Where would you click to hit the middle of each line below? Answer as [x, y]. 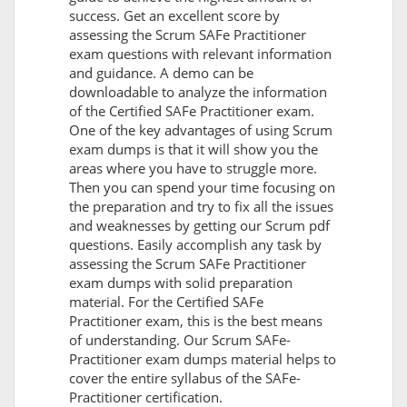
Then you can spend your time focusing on [202, 188]
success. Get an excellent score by [174, 16]
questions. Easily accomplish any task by [195, 245]
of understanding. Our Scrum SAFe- [180, 340]
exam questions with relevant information [200, 54]
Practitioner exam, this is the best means [196, 321]
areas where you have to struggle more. [193, 169]
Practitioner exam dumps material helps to [203, 359]
